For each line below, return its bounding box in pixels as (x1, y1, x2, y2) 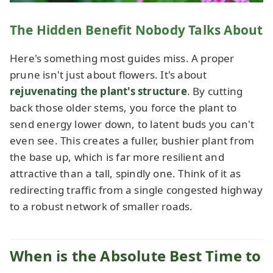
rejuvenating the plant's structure (10, 84, 187, 99)
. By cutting (186, 84, 243, 99)
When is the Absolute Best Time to (10, 246, 261, 266)
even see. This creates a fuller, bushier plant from (10, 133, 255, 148)
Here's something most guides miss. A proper (10, 51, 235, 66)
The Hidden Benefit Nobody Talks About (10, 21, 263, 39)
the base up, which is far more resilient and (10, 150, 224, 165)
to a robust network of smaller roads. (10, 199, 193, 214)
